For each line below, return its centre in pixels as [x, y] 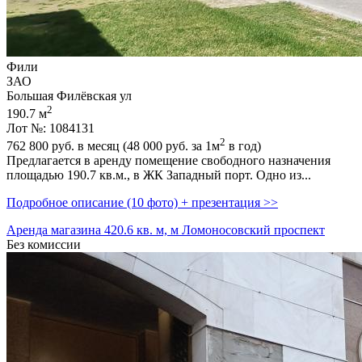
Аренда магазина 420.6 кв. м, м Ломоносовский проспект [166, 230]
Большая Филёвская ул [69, 95]
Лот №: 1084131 [51, 128]
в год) [243, 146]
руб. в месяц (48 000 [107, 146]
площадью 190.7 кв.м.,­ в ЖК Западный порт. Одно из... [159, 175]
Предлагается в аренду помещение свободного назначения [168, 161]
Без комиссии [44, 245]
